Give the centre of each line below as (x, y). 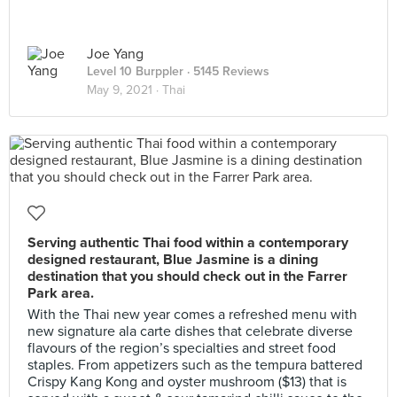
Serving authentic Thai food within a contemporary (188, 243)
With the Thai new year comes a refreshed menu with (192, 315)
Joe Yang (115, 54)
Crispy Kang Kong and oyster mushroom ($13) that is (187, 382)
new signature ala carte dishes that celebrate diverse (190, 331)
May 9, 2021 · (125, 90)
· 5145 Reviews (226, 71)
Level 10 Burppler (135, 71)
